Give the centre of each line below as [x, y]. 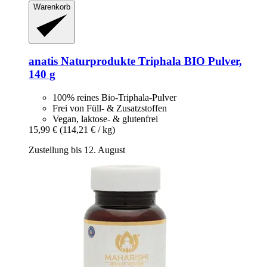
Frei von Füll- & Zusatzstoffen [110, 108]
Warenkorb [52, 7]
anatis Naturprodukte [82, 61]
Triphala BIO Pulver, [189, 61]
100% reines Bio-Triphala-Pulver [114, 97]
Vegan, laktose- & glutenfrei [105, 119]
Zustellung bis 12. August [77, 150]
